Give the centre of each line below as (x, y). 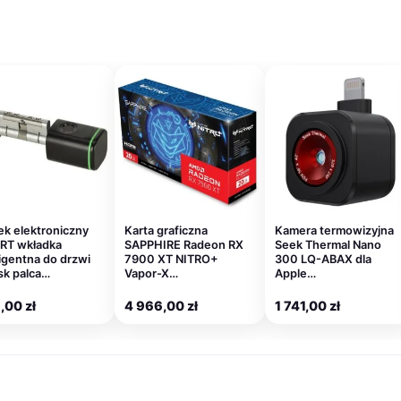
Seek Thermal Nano (328, 245)
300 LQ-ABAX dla (323, 260)
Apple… (295, 274)
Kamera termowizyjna (334, 231)
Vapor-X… (151, 274)
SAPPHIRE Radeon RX (184, 245)
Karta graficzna (166, 231)
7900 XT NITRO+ (171, 260)
